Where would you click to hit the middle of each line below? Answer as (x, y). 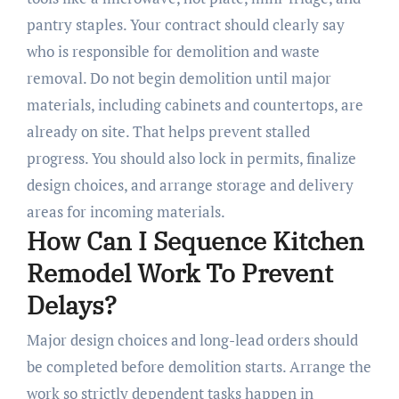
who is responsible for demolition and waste (173, 51)
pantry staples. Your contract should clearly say (185, 24)
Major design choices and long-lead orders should (192, 340)
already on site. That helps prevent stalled (168, 131)
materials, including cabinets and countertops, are (195, 104)
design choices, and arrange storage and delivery (190, 184)
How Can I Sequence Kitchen (195, 240)
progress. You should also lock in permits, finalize (191, 158)
